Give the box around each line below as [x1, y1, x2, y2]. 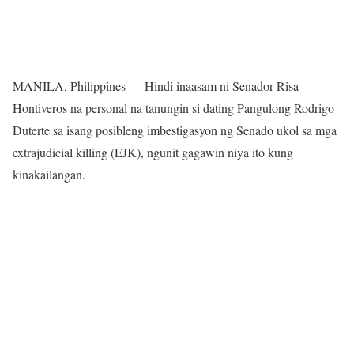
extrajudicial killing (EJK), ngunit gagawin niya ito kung [13, 143, 293, 160]
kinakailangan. [13, 165, 85, 183]
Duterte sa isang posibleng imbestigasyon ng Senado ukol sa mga [13, 121, 337, 138]
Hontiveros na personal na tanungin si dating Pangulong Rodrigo [13, 99, 334, 116]
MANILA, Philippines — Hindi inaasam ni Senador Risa [13, 77, 299, 94]
